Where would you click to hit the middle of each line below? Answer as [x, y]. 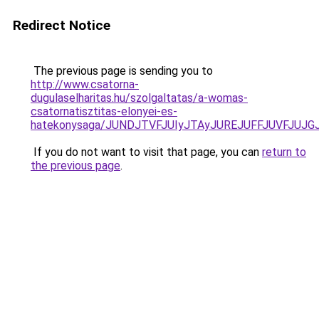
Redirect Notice [62, 25]
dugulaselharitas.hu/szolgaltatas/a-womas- [139, 98]
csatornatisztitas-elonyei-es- [104, 111]
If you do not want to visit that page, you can [146, 152]
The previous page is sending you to [122, 71]
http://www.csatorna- [85, 84]
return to [284, 152]
